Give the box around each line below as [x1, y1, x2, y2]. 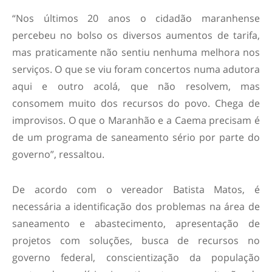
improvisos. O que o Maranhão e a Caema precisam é [12, 113, 260, 127]
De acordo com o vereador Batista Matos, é [12, 182, 260, 196]
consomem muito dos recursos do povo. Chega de [12, 96, 260, 110]
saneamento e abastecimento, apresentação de [12, 216, 260, 230]
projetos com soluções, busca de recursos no [12, 233, 260, 247]
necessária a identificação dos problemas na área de [12, 199, 260, 213]
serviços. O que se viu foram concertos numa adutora [12, 62, 260, 76]
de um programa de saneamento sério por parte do [12, 130, 260, 144]
